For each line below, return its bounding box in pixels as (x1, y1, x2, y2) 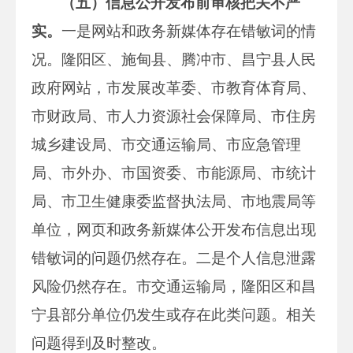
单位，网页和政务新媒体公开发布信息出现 (32, 221, 316, 238)
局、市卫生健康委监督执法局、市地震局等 (32, 192, 316, 210)
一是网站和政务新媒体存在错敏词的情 (61, 22, 316, 39)
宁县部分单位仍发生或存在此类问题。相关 (32, 306, 316, 323)
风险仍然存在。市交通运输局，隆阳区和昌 (32, 277, 316, 295)
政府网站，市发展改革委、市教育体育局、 (32, 79, 316, 96)
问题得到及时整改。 (32, 334, 166, 351)
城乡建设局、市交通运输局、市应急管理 (32, 136, 301, 153)
